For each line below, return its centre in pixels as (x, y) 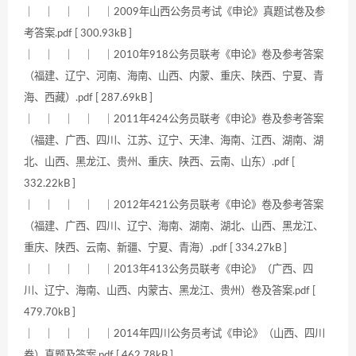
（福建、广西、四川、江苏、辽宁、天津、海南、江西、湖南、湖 (174, 141)
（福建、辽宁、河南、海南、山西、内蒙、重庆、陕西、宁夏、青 (174, 77)
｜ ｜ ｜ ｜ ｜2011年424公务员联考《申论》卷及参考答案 (174, 120)
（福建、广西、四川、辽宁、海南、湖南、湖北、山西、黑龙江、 (174, 227)
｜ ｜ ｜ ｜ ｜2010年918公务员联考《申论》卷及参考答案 (174, 55)
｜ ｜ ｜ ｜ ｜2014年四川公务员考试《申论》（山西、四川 (174, 334)
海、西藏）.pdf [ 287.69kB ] (88, 98)
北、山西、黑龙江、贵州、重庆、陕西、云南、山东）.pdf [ (159, 163)
